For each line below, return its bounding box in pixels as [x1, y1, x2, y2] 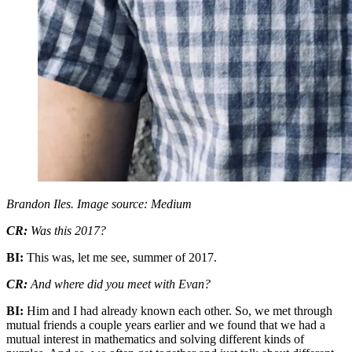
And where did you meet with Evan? [31, 277, 211, 291]
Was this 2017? [31, 223, 106, 237]
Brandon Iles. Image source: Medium [6, 196, 192, 211]
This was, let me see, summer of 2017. [27, 250, 217, 264]
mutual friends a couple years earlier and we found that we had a [6, 317, 325, 332]
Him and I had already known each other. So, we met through [27, 303, 332, 317]
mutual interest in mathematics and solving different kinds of [6, 332, 304, 346]
